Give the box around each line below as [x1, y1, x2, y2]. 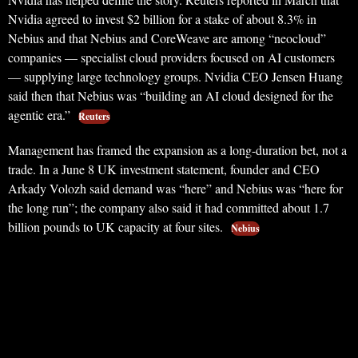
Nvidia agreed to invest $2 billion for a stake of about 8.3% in [8, 10, 316, 27]
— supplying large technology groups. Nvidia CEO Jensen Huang [8, 68, 343, 85]
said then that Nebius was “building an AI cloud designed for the [8, 87, 333, 104]
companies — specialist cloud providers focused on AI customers [8, 49, 335, 66]
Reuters [78, 109, 110, 123]
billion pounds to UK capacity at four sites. [8, 218, 226, 235]
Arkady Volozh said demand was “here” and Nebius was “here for [8, 180, 343, 197]
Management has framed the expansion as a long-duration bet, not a [8, 141, 347, 158]
